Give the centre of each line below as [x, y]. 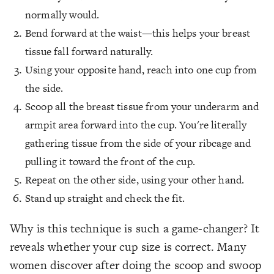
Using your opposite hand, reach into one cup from [141, 69]
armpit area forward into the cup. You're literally [136, 124]
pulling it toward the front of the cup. [110, 161]
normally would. [62, 14]
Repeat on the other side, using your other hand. [135, 180]
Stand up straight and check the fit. [105, 198]
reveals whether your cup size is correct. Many [128, 246]
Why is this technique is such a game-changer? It [135, 228]
